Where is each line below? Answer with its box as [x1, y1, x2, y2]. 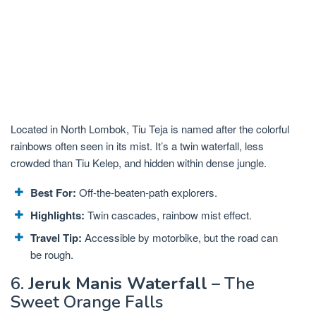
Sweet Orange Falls [11, 291, 163, 314]
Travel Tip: [30, 229, 82, 245]
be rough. [30, 246, 73, 262]
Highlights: [30, 207, 85, 223]
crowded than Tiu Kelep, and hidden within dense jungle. [11, 154, 267, 170]
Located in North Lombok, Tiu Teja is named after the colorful [11, 121, 289, 136]
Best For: [30, 184, 76, 200]
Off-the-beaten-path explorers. [76, 184, 217, 200]
